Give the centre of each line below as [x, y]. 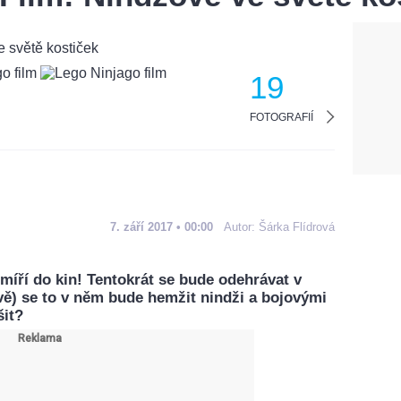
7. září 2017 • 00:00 [162, 226]
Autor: [241, 226]
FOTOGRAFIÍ [282, 117]
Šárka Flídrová [297, 226]
